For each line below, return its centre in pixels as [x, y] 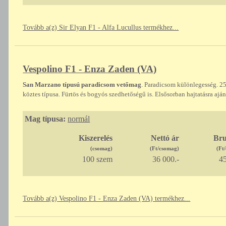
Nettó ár [165, 138]
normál [79, 119]
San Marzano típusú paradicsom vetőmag [82, 85]
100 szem [97, 159]
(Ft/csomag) [164, 149]
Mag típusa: [45, 119]
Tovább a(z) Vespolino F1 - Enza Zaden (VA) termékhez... [107, 199]
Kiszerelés [95, 138]
